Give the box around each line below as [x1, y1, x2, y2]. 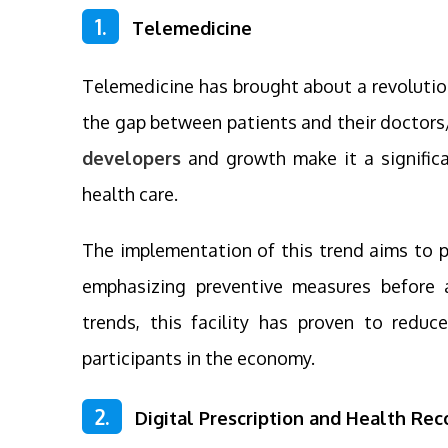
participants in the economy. [82, 346, 315, 369]
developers [82, 146, 181, 169]
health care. [82, 182, 178, 205]
